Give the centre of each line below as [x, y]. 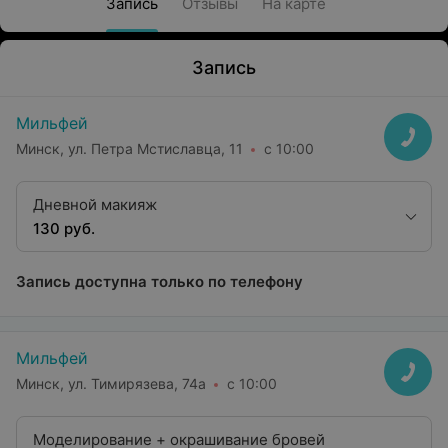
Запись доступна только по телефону [159, 281]
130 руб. [64, 228]
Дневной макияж [95, 204]
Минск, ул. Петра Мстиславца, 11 [129, 148]
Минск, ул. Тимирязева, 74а [111, 383]
